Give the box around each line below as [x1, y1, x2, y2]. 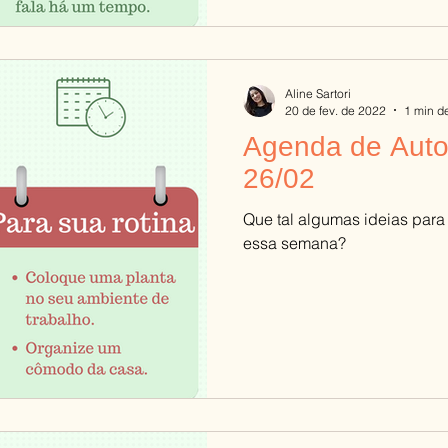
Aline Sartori [285, 85, 351, 101]
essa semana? [243, 232, 346, 253]
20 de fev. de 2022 [285, 102, 386, 118]
